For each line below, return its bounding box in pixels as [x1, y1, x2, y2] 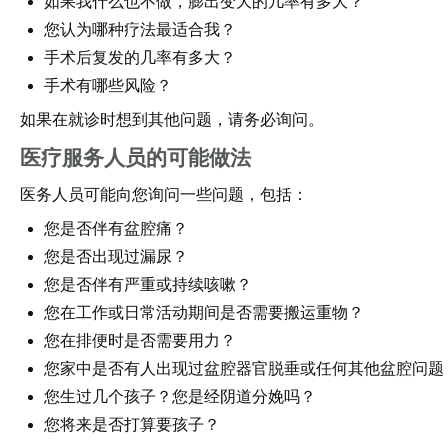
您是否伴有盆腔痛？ [44, 220, 188, 237]
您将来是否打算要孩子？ [44, 416, 220, 433]
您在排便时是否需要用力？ [44, 332, 236, 349]
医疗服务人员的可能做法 [20, 146, 251, 169]
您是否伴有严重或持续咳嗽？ [44, 276, 252, 293]
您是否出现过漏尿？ [44, 248, 188, 265]
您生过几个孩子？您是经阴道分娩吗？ [44, 388, 316, 405]
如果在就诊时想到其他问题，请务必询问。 [20, 111, 324, 128]
